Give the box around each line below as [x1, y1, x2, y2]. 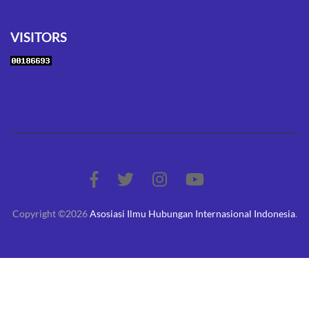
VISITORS [10, 29, 67, 45]
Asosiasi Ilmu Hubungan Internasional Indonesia [89, 208, 295, 219]
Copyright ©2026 [12, 208, 90, 219]
